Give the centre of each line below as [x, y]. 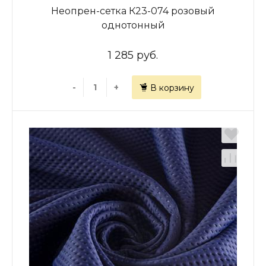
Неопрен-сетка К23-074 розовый [133, 11]
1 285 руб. [133, 55]
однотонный [133, 25]
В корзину [172, 88]
